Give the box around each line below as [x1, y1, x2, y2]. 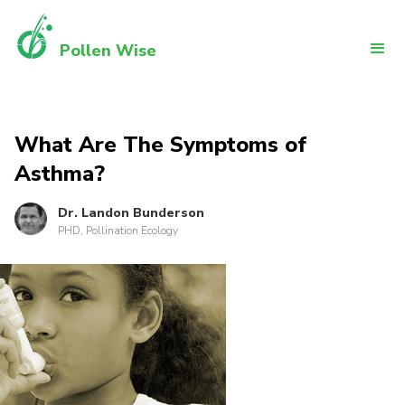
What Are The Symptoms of [14, 130, 306, 159]
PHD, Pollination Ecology [58, 223, 178, 238]
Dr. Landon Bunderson [58, 204, 204, 221]
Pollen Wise [60, 40, 156, 61]
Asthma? [14, 159, 105, 188]
